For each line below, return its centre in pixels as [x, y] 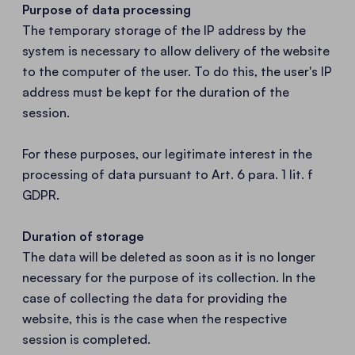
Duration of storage [83, 236]
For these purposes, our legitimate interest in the [167, 154]
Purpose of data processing [107, 10]
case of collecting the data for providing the [155, 298]
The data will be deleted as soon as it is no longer [169, 257]
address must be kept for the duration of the [156, 92]
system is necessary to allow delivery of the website [176, 51]
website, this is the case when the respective [155, 319]
